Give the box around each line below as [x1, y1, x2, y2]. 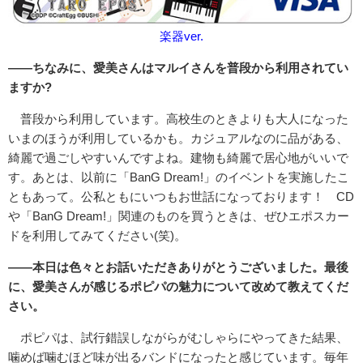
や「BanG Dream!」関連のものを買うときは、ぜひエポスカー [8, 209, 349, 224]
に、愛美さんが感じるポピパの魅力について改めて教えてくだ [8, 280, 348, 294]
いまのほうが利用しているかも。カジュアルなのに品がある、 [8, 131, 348, 146]
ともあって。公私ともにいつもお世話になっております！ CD [8, 190, 354, 204]
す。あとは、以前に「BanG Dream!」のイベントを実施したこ [8, 170, 349, 185]
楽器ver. [160, 29, 203, 44]
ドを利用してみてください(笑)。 [8, 228, 186, 243]
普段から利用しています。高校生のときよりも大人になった [8, 112, 348, 126]
